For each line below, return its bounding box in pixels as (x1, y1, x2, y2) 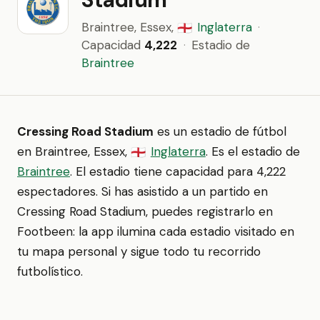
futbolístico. (17, 264, 83, 279)
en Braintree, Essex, (17, 144, 131, 159)
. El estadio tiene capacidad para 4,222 (70, 164, 286, 179)
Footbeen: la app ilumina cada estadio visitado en (17, 224, 294, 239)
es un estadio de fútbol (154, 124, 286, 139)
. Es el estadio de (205, 144, 300, 159)
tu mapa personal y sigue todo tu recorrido (17, 244, 261, 259)
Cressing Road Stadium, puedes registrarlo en (17, 204, 273, 219)
